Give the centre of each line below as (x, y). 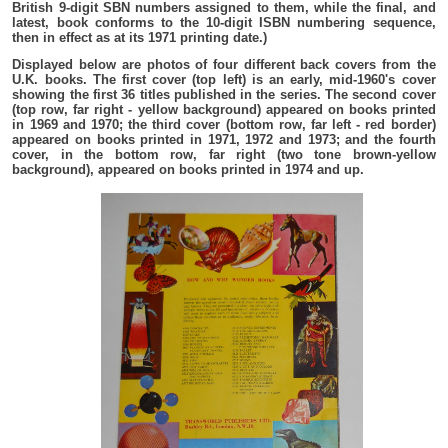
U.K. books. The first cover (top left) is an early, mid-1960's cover (224, 79)
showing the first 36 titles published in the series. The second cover (224, 94)
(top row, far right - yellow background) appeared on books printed (224, 109)
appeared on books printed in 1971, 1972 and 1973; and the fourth (224, 139)
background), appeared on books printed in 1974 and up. (188, 169)
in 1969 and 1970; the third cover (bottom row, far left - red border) (224, 124)
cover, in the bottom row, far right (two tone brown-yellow (224, 154)
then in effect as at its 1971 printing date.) (140, 37)
